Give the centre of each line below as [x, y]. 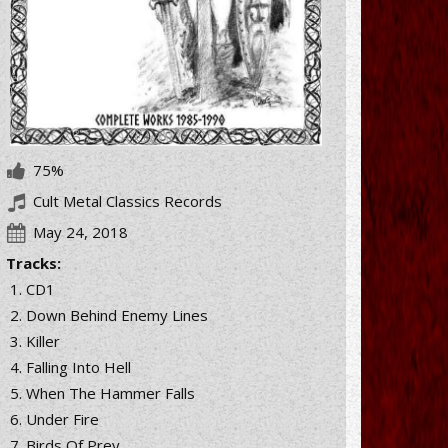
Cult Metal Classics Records [125, 200]
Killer [43, 340]
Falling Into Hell [78, 366]
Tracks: [33, 262]
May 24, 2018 [80, 231]
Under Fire [62, 418]
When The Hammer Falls [110, 392]
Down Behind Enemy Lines [117, 314]
